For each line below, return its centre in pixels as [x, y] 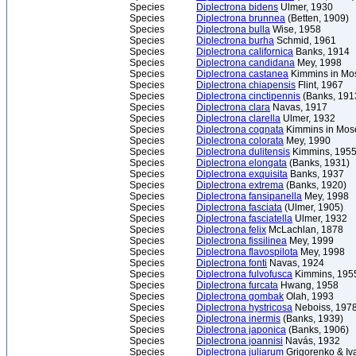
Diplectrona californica [245, 52]
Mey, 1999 [310, 241]
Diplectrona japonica [241, 330]
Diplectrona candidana [246, 63]
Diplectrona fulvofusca [244, 274]
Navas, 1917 [299, 107]
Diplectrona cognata [240, 130]
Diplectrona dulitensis [243, 152]
